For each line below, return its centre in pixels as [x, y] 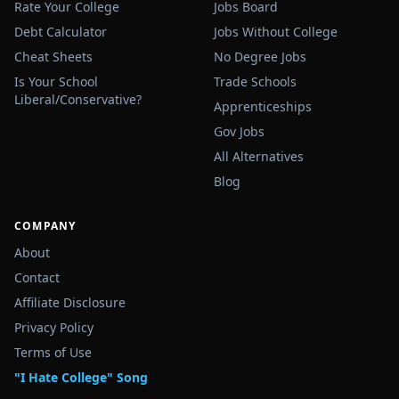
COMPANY [45, 226]
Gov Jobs [239, 131]
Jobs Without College [276, 32]
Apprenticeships [263, 106]
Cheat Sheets [53, 57]
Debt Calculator [61, 32]
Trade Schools [255, 81]
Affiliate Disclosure [70, 302]
